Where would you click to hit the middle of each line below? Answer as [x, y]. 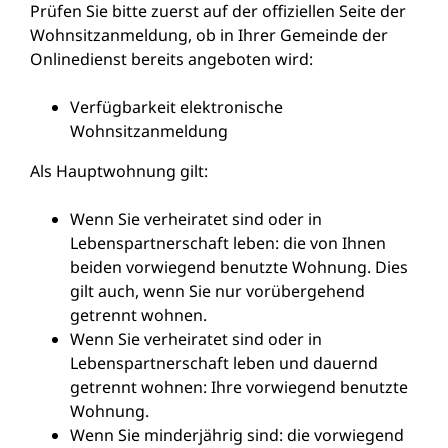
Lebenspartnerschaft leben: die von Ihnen [228, 242]
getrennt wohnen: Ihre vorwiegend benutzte [239, 386]
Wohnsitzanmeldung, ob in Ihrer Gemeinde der [209, 34]
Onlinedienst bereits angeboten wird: [171, 58]
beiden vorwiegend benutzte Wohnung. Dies [239, 266]
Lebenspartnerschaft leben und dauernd [224, 362]
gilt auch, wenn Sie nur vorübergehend [217, 290]
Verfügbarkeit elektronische [176, 106]
